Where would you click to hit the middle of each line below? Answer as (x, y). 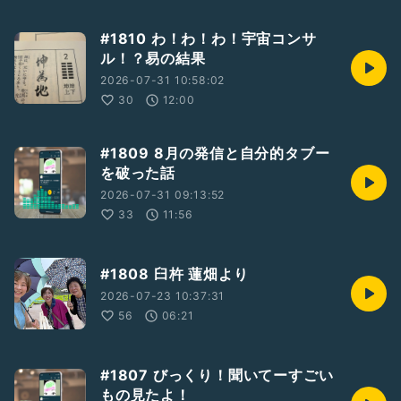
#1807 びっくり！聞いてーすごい (217, 375)
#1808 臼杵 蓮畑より (175, 274)
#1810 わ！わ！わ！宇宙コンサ (209, 39)
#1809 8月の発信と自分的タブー (215, 154)
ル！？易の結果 (153, 59)
